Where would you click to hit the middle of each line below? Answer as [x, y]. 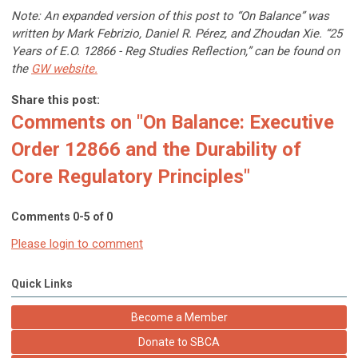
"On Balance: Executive [235, 123]
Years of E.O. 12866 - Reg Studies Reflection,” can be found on [175, 52]
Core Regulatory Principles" [131, 177]
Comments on [74, 123]
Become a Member [179, 318]
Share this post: [56, 100]
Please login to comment [77, 244]
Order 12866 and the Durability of [156, 150]
